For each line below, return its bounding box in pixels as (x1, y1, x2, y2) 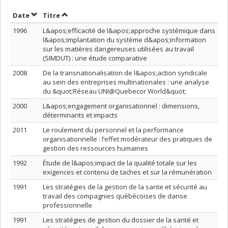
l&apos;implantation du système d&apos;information (43, 35, 206, 44)
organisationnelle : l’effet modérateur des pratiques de (43, 134, 212, 144)
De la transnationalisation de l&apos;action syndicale (43, 68, 207, 77)
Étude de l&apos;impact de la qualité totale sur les (43, 158, 197, 167)
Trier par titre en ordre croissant (61, 10, 174, 19)
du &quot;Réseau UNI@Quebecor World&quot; (43, 87, 186, 96)
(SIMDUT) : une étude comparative (43, 53, 147, 63)
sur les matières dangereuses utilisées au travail (43, 44, 194, 53)
